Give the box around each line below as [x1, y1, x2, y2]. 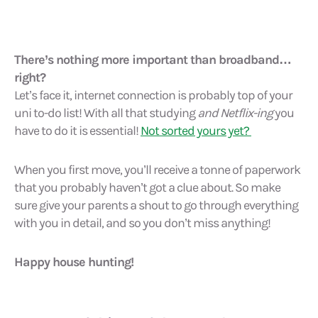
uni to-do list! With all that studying [14, 105, 197, 121]
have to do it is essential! [14, 123, 141, 138]
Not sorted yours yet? [141, 123, 251, 138]
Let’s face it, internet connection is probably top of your [14, 87, 292, 103]
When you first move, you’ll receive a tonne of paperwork [14, 162, 300, 177]
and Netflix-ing [197, 105, 273, 121]
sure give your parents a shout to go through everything [14, 197, 298, 213]
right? [14, 70, 45, 85]
